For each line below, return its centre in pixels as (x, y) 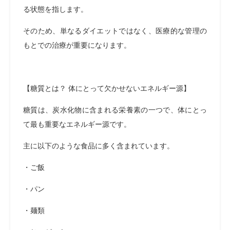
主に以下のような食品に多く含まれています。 (99, 146)
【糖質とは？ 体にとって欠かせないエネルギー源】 (107, 88)
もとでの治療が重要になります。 (77, 45)
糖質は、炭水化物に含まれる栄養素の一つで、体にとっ (115, 110)
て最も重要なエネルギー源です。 (77, 124)
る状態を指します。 (55, 9)
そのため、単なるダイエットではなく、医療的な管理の (115, 31)
